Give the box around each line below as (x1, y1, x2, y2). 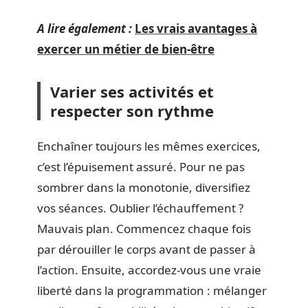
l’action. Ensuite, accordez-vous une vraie (37, 261, 261, 278)
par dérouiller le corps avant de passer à (37, 241, 256, 257)
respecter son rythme (50, 100, 214, 121)
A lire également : (37, 21, 132, 36)
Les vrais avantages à (135, 21, 257, 36)
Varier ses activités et (50, 81, 214, 102)
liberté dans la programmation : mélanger (37, 282, 267, 298)
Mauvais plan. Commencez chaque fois (37, 220, 251, 236)
